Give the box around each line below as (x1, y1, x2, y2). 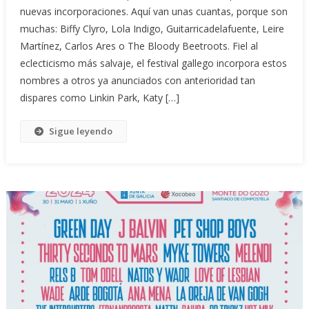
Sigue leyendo (48, 125, 112, 138)
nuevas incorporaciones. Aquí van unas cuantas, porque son (19, 5, 288, 19)
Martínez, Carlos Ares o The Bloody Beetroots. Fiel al (19, 39, 258, 53)
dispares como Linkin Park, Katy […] (19, 91, 179, 105)
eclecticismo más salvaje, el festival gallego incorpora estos (19, 57, 287, 70)
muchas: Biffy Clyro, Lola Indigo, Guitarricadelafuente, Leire (19, 22, 284, 36)
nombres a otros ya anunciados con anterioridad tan (19, 74, 255, 88)
